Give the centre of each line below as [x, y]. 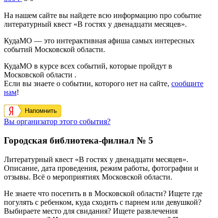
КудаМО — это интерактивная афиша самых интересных [99, 41]
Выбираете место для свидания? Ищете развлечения [91, 211]
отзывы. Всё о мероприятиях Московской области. [88, 177]
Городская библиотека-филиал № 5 [79, 141]
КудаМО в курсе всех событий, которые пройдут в [88, 66]
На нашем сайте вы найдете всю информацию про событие [103, 16]
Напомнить [41, 111]
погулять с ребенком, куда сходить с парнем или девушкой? [103, 202]
